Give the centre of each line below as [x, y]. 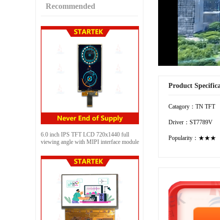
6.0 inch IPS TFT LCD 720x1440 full [85, 134]
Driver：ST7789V [191, 122]
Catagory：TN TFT [192, 106]
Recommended [70, 6]
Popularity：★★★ [192, 138]
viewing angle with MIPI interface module [90, 142]
